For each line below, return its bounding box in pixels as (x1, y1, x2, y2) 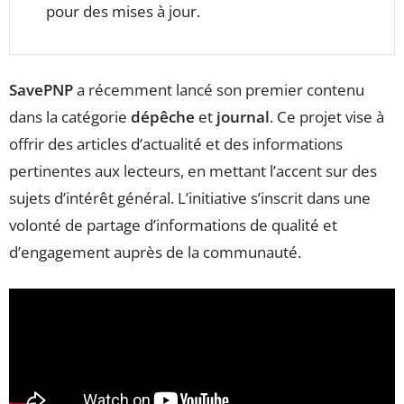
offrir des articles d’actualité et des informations (9, 133, 343, 155)
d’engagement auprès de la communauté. (9, 242, 301, 263)
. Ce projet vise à (270, 106, 384, 128)
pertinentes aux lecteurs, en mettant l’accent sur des (9, 161, 377, 182)
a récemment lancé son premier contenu (73, 79, 364, 101)
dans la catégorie (9, 106, 131, 128)
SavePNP (9, 79, 73, 101)
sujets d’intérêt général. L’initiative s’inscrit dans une (9, 188, 371, 209)
